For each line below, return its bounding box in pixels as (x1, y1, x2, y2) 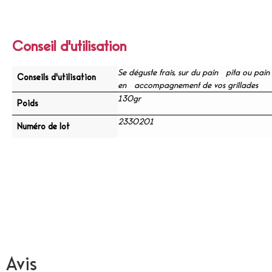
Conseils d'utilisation (17, 72, 96, 82)
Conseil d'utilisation (12, 39, 126, 54)
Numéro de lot (17, 121, 70, 131)
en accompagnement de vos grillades (118, 80, 258, 90)
